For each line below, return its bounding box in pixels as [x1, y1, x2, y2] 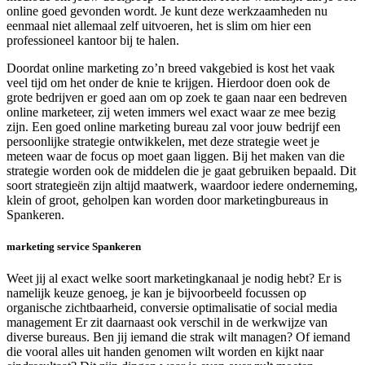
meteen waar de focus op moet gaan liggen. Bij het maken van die [7, 149, 345, 164]
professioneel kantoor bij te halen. [7, 33, 179, 48]
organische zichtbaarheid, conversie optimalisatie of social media [7, 301, 337, 315]
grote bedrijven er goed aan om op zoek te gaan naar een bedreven [7, 90, 347, 105]
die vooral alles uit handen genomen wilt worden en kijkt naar [7, 345, 323, 359]
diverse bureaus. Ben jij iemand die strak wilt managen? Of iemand [7, 330, 350, 345]
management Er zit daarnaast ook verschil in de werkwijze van [7, 315, 328, 330]
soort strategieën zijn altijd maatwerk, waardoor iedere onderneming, [7, 178, 358, 193]
